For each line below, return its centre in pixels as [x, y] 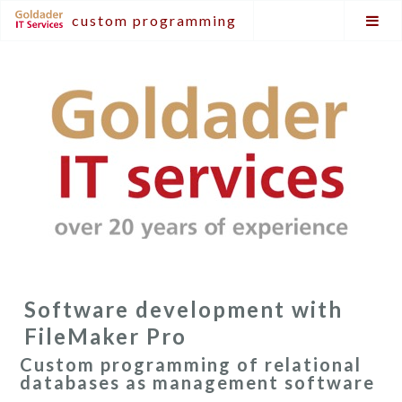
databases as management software [198, 382]
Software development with [184, 309]
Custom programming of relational [191, 364]
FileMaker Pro [106, 336]
